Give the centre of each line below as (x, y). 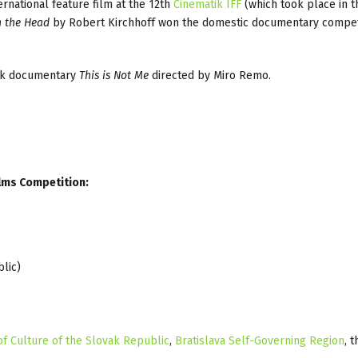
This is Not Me (112, 75)
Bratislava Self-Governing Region (260, 340)
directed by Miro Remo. (210, 75)
